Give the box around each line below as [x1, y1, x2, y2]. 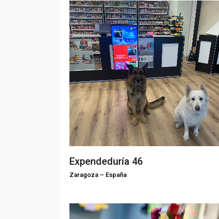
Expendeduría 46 [69, 155, 143, 167]
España [106, 171, 127, 178]
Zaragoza [69, 171, 98, 178]
